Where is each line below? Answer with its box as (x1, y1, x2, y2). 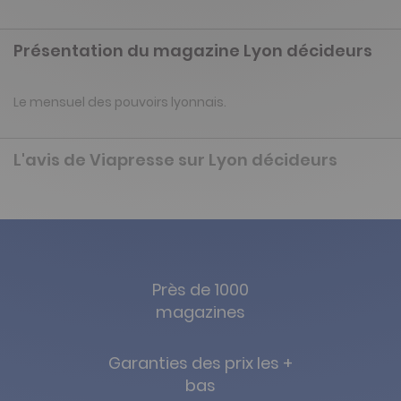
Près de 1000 (152, 278, 249, 302)
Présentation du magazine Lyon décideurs (13, 39, 372, 63)
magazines (156, 301, 245, 324)
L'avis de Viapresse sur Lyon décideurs (13, 149, 337, 172)
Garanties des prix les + (108, 352, 293, 375)
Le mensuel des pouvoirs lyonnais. (13, 93, 226, 112)
